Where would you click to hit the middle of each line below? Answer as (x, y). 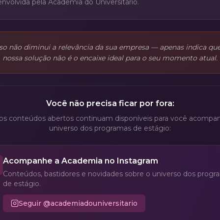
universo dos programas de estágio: (110, 128)
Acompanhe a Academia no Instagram (81, 161)
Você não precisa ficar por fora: (110, 103)
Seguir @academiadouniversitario (78, 203)
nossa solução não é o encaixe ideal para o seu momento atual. (110, 58)
